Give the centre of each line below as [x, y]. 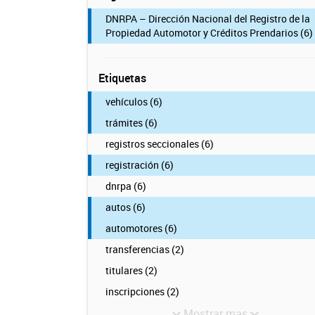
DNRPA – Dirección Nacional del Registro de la [207, 19]
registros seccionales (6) [159, 144]
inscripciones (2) [142, 291]
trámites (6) [131, 123]
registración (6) [139, 165]
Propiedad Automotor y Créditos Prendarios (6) [209, 33]
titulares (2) [131, 270]
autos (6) [125, 207]
